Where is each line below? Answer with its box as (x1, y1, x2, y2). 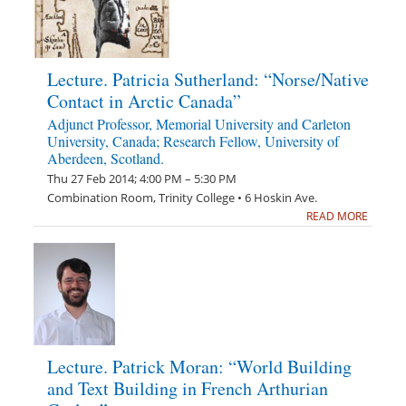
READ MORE (305, 208, 368, 224)
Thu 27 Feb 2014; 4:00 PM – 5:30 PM (47, 170, 237, 187)
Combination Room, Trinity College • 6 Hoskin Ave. (47, 189, 318, 206)
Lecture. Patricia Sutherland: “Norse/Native (47, 67, 370, 92)
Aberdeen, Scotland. (47, 149, 165, 168)
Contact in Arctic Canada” (47, 89, 242, 113)
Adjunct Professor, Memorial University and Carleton (47, 114, 352, 133)
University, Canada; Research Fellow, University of (47, 131, 340, 150)
